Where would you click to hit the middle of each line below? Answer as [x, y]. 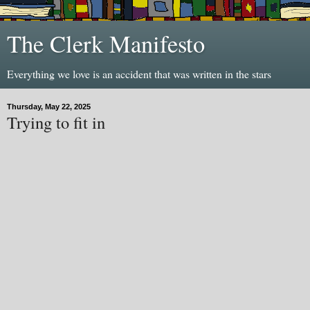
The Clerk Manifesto [106, 44]
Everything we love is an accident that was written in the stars [139, 74]
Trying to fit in [56, 122]
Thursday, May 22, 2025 [49, 107]
